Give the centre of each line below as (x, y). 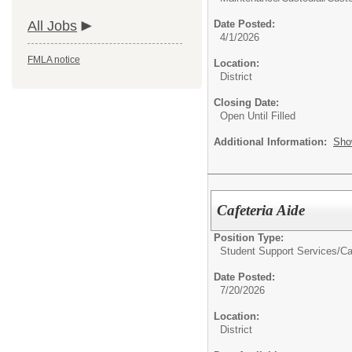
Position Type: (249, 237)
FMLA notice (54, 60)
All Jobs (52, 26)
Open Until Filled (258, 116)
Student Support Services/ (280, 251)
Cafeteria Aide (261, 210)
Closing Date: (246, 103)
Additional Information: (273, 142)
